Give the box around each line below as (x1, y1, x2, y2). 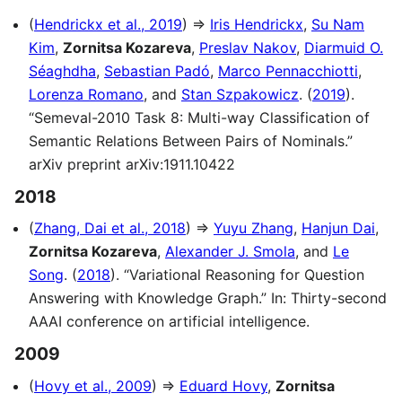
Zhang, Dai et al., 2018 (34, 219, 186, 238)
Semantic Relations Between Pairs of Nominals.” (29, 132, 353, 151)
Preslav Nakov (199, 39, 296, 57)
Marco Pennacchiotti (218, 62, 358, 81)
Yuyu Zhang (214, 219, 293, 238)
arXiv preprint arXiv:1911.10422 (29, 155, 235, 174)
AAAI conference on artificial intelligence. (29, 312, 310, 331)
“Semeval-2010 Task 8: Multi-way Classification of (29, 109, 370, 127)
